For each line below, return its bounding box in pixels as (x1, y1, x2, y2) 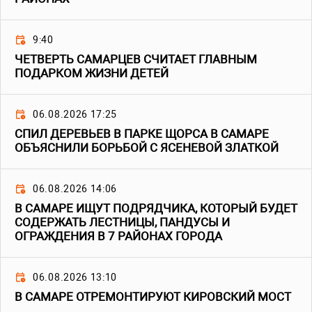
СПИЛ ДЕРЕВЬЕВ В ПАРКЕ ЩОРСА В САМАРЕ (15, 127, 269, 141)
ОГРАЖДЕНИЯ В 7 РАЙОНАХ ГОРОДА (15, 229, 222, 244)
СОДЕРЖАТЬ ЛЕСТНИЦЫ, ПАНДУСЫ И (15, 215, 230, 230)
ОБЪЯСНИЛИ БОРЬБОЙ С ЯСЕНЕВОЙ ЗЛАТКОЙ (15, 141, 279, 155)
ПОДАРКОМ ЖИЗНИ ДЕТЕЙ (15, 66, 169, 81)
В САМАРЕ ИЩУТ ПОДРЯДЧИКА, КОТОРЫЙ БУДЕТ (15, 201, 297, 216)
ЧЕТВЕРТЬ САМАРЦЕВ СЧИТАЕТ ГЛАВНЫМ (15, 52, 257, 67)
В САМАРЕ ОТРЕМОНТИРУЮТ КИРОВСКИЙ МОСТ (15, 290, 291, 304)
